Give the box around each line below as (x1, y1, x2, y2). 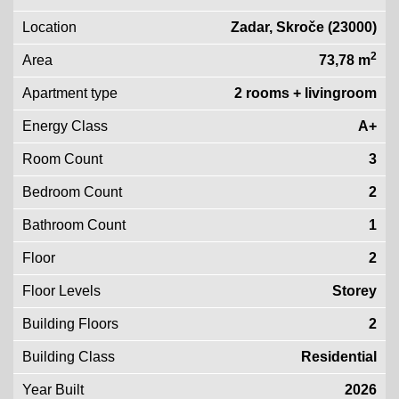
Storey (332, 283, 377, 298)
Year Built (22, 382, 84, 397)
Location (22, 20, 77, 35)
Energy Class (22, 118, 108, 134)
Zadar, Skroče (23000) (231, 20, 377, 35)
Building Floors (22, 316, 118, 331)
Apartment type (22, 85, 118, 101)
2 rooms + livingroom (234, 85, 377, 101)
